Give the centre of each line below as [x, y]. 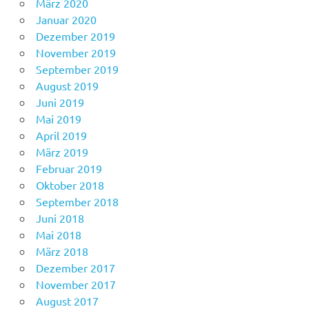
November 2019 [76, 53]
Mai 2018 [58, 235]
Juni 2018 [60, 218]
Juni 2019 [60, 102]
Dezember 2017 [75, 268]
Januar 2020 [66, 20]
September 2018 [77, 202]
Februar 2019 [69, 169]
